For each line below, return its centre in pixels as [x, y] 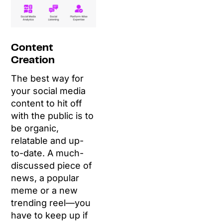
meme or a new [45, 191]
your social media [49, 91]
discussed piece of [52, 166]
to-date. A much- [48, 153]
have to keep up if [50, 216]
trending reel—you [51, 203]
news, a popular [45, 178]
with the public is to [53, 116]
